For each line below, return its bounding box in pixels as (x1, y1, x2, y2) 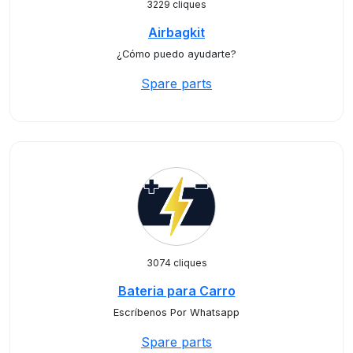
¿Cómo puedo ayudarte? (117, 48, 236, 60)
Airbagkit (148, 24, 205, 40)
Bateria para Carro (117, 283, 236, 299)
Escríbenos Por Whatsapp (113, 307, 240, 318)
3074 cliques (146, 257, 207, 269)
